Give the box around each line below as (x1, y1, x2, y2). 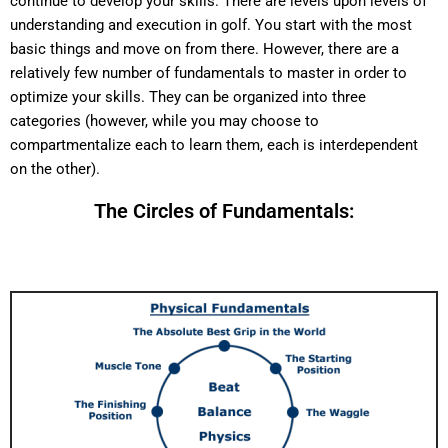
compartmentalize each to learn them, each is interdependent (10, 136, 418, 154)
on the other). (10, 160, 100, 178)
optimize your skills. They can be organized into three (10, 88, 366, 106)
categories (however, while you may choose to (10, 112, 319, 130)
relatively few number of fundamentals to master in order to (10, 64, 407, 82)
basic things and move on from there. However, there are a (10, 40, 399, 58)
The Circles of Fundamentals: (94, 199, 354, 223)
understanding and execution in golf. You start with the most (10, 16, 412, 34)
